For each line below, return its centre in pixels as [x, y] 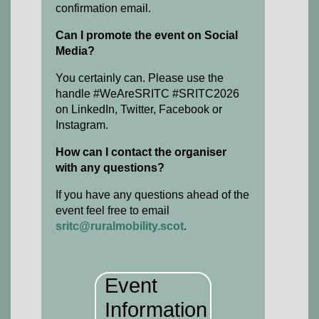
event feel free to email [113, 210]
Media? [75, 51]
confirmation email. [103, 8]
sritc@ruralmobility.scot [120, 226]
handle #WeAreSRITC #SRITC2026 [147, 94]
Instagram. [83, 125]
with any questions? [110, 168]
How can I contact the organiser [141, 152]
